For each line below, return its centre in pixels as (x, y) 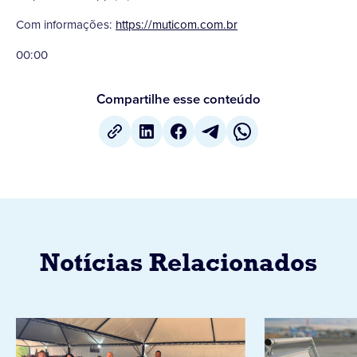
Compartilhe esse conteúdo (178, 99)
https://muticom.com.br (177, 25)
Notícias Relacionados (178, 265)
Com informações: (66, 25)
